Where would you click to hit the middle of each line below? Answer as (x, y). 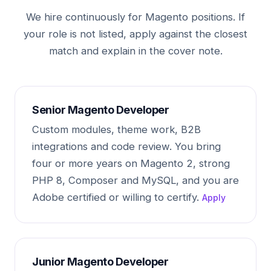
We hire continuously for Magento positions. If (135, 17)
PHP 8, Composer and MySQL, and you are (135, 180)
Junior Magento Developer (100, 262)
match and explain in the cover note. (135, 51)
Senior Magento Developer (100, 110)
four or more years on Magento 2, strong (131, 163)
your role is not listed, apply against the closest (135, 34)
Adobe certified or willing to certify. (117, 197)
